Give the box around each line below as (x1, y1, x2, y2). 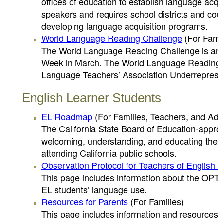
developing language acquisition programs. (41, 19, 208, 32)
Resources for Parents (41, 195, 128, 208)
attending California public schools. (41, 146, 177, 159)
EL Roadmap (41, 110, 92, 123)
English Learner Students (22, 91, 161, 105)
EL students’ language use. (41, 183, 147, 196)
